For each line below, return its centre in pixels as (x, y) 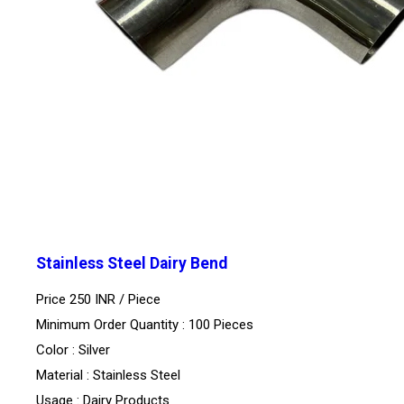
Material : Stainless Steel (108, 376)
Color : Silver (73, 350)
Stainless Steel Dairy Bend (132, 263)
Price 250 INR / (82, 300)
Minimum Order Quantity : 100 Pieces (145, 325)
